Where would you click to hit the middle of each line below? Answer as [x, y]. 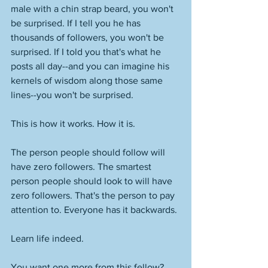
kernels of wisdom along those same [88, 80]
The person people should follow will [89, 152]
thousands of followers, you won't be [89, 37]
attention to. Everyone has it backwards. [95, 210]
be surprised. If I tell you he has [77, 23]
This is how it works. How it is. [74, 124]
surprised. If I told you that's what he [87, 52]
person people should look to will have [93, 181]
